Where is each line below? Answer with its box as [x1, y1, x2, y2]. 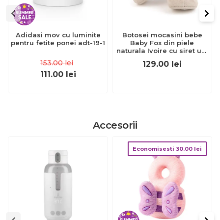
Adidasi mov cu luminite [15, 31, 101, 39]
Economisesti [133, 145, 176, 152]
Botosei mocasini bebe [122, 31, 202, 39]
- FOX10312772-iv [133, 55, 192, 62]
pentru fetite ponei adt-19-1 [11, 39, 105, 47]
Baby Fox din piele [130, 39, 194, 47]
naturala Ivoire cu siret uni [116, 47, 208, 55]
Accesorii [92, 119, 137, 131]
